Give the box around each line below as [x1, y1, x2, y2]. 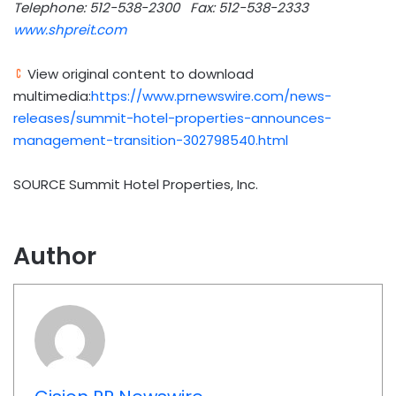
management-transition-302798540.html [13, 130, 288, 149]
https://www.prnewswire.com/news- [91, 86, 331, 105]
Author [13, 239, 96, 272]
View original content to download [24, 64, 254, 83]
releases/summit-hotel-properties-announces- [13, 108, 331, 127]
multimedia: [13, 86, 91, 105]
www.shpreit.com [13, 19, 126, 39]
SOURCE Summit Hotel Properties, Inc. [13, 174, 258, 194]
